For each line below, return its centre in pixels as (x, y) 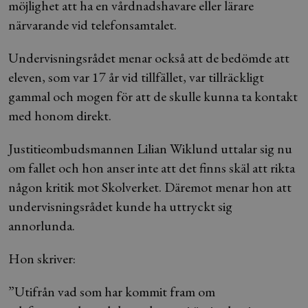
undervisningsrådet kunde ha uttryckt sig (120, 206)
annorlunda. (42, 225)
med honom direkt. (60, 115)
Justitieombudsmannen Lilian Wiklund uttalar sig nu (150, 148)
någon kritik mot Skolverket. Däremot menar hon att (150, 187)
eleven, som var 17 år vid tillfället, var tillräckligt (136, 77)
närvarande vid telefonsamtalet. (92, 25)
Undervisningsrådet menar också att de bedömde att (149, 58)
